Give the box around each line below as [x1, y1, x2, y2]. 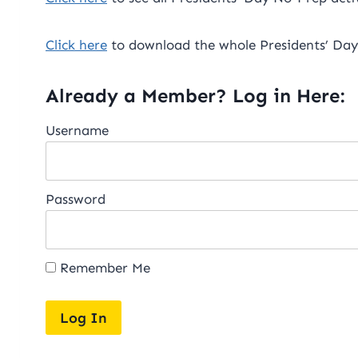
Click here [46, 37, 107, 54]
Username [46, 122, 109, 139]
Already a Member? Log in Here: [46, 84, 344, 108]
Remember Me [56, 260, 150, 276]
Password [46, 191, 105, 208]
